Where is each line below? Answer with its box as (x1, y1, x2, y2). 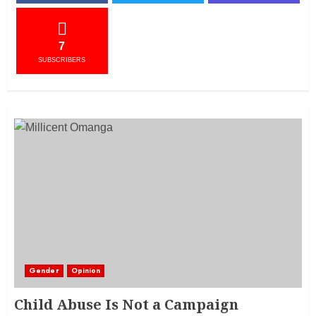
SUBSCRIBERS (38, 56, 86, 64)
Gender (29, 265, 59, 276)
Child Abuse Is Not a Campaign (14, 295, 238, 315)
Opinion (71, 265, 101, 276)
